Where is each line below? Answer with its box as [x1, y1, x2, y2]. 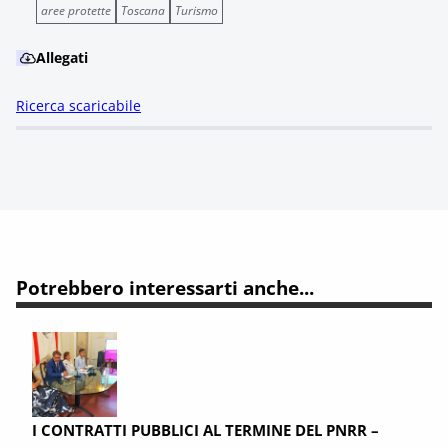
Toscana [121, 2, 165, 19]
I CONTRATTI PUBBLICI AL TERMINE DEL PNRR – [32, 420, 379, 440]
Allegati [36, 48, 88, 67]
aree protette [41, 2, 111, 19]
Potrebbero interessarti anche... [16, 274, 314, 301]
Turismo [175, 2, 218, 19]
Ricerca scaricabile [16, 96, 141, 115]
